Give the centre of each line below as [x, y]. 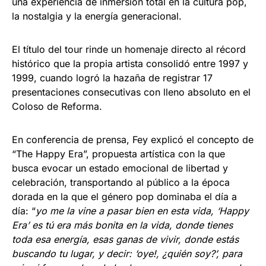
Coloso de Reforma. [57, 106]
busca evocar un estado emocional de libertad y [120, 168]
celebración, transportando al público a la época [121, 182]
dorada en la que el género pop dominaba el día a [124, 196]
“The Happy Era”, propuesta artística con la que [118, 153]
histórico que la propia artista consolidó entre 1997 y [130, 63]
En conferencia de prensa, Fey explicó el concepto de [133, 139]
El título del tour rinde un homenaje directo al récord [129, 49]
